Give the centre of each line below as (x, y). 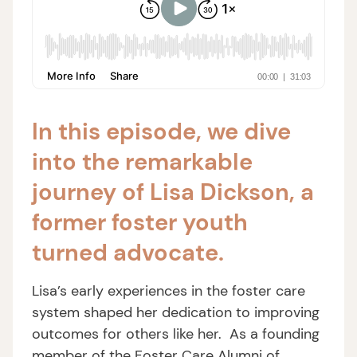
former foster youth (140, 222)
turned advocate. (128, 253)
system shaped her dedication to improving (176, 312)
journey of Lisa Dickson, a (173, 192)
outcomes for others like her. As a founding (176, 334)
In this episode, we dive (161, 131)
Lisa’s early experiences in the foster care (169, 291)
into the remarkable (142, 162)
